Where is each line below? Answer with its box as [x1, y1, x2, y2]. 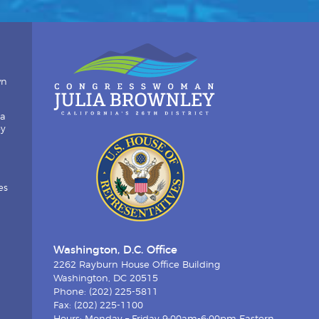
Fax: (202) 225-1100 [53, 301, 143, 311]
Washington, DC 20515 [53, 274, 158, 284]
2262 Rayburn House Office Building [53, 261, 220, 271]
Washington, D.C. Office [53, 245, 177, 256]
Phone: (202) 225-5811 [53, 288, 158, 298]
